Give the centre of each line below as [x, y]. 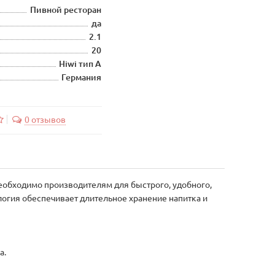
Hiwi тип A [80, 64]
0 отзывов [45, 120]
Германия [82, 77]
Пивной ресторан [66, 10]
